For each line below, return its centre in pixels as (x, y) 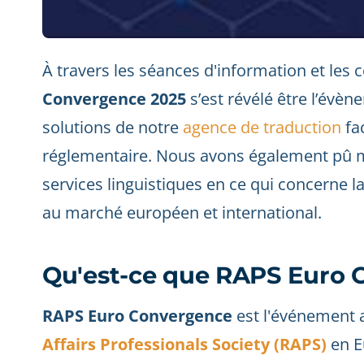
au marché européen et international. (182, 213)
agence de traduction (262, 128)
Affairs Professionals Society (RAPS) (184, 344)
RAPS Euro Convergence (137, 316)
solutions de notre (113, 128)
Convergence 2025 (114, 99)
